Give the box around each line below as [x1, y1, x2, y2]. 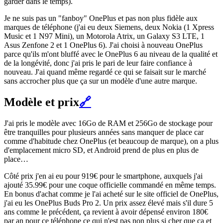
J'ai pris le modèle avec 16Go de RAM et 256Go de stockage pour [4, 119, 213, 128]
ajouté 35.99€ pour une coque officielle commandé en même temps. [4, 181, 216, 190]
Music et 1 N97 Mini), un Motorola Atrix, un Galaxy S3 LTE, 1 [4, 32, 205, 41]
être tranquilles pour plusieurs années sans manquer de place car [4, 128, 204, 137]
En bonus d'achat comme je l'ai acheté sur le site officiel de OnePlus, [4, 190, 219, 199]
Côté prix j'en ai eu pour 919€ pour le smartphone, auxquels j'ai [4, 172, 203, 181]
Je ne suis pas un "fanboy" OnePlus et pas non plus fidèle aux [4, 14, 198, 23]
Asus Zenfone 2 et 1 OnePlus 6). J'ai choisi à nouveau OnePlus [4, 41, 203, 50]
